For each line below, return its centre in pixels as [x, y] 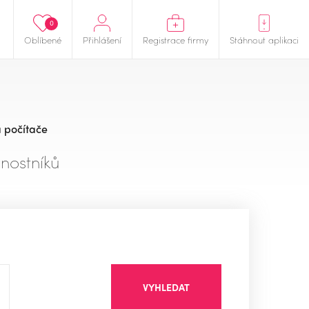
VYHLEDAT [166, 287]
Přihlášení [102, 40]
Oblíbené [43, 40]
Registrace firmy [176, 40]
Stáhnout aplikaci [264, 40]
